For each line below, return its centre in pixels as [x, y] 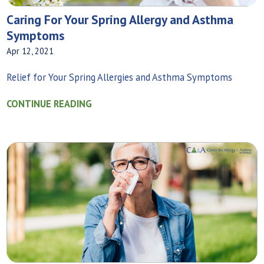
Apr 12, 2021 [30, 51]
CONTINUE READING [49, 104]
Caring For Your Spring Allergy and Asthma [120, 20]
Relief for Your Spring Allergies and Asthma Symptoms [120, 77]
